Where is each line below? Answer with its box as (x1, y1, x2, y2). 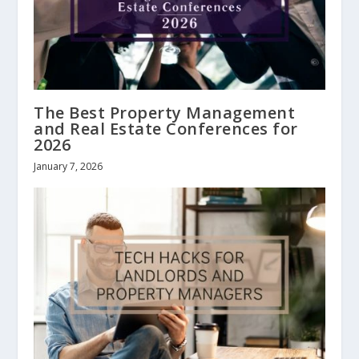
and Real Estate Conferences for (34, 117, 298, 139)
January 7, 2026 (34, 159, 103, 173)
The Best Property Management (34, 101, 296, 123)
